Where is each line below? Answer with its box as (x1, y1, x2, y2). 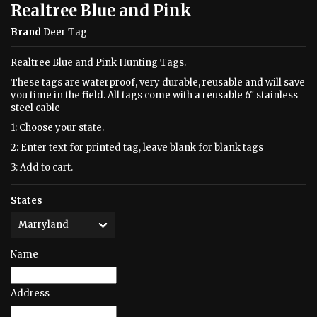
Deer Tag (43, 26, 87, 38)
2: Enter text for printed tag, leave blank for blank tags (11, 142, 263, 154)
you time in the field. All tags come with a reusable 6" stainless (11, 89, 298, 101)
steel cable (11, 102, 60, 114)
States (11, 195, 42, 207)
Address (11, 287, 50, 299)
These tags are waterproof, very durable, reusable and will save (11, 76, 305, 88)
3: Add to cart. (11, 161, 73, 173)
